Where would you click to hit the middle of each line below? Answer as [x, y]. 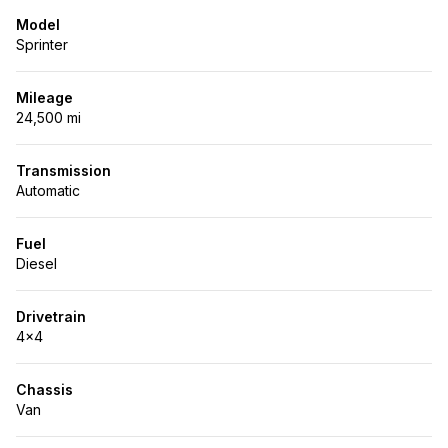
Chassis [44, 389]
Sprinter [42, 44]
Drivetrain [51, 316]
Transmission [63, 170]
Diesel [36, 263]
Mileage [44, 97]
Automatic [48, 190]
